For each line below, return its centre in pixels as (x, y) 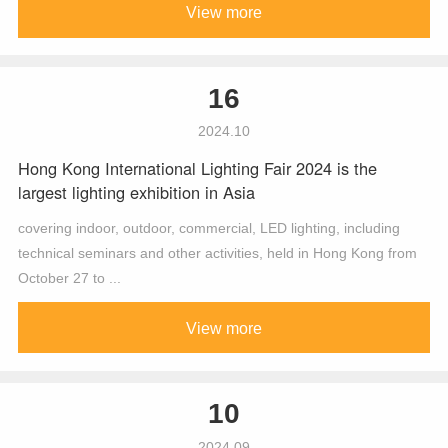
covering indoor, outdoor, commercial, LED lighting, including (208, 227)
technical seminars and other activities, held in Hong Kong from (217, 252)
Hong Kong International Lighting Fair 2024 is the (197, 167)
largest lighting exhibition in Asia (136, 191)
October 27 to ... (69, 277)
